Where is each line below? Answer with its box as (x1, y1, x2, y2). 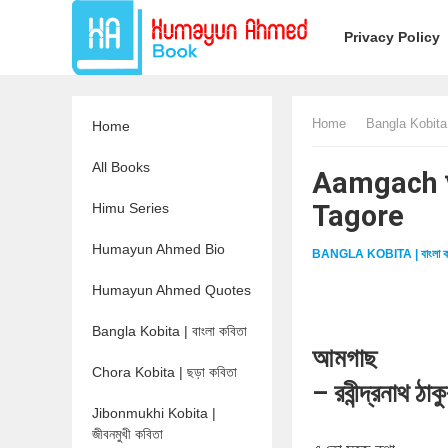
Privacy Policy (344, 29, 441, 45)
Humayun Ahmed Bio (92, 241, 225, 257)
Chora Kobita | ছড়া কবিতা (92, 364, 237, 380)
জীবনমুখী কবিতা (92, 426, 163, 442)
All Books (92, 159, 150, 175)
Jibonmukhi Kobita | (92, 405, 216, 421)
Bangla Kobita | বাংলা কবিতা (92, 323, 247, 339)
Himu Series (92, 200, 169, 216)
